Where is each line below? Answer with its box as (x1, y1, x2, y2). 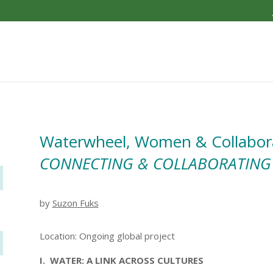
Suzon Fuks (52, 196, 99, 209)
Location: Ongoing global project (39, 230, 175, 243)
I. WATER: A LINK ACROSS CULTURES (39, 254, 204, 267)
